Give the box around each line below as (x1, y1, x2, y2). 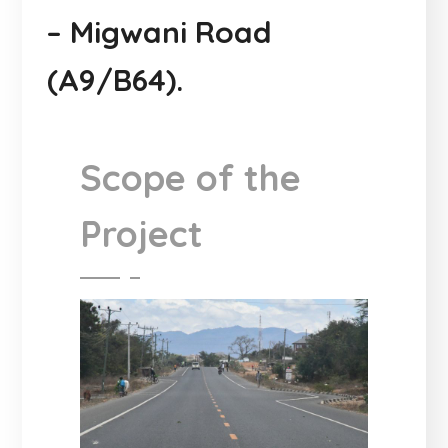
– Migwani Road (47, 12, 273, 51)
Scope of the (80, 154, 302, 200)
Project (80, 210, 204, 256)
